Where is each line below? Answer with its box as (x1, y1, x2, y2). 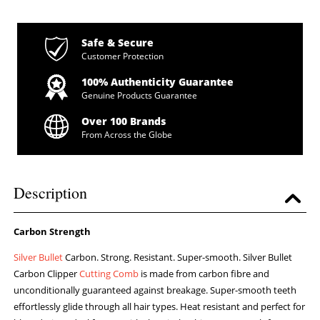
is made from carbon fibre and (139, 267, 270, 281)
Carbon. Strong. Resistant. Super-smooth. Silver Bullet (63, 251, 293, 264)
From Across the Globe (81, 129, 172, 141)
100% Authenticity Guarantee (81, 75, 234, 89)
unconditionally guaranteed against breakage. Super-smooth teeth (14, 284, 297, 297)
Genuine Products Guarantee (81, 89, 197, 102)
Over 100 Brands (81, 114, 166, 129)
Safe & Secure (81, 36, 154, 50)
